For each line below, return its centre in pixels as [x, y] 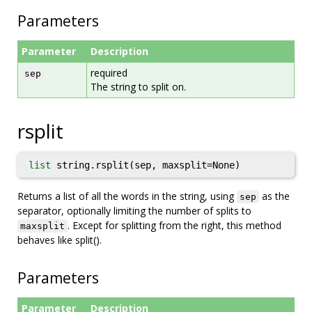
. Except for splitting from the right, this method [174, 225]
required [109, 73]
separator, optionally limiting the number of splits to [134, 211]
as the [274, 196]
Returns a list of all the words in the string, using [127, 196]
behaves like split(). [60, 240]
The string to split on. [138, 87]
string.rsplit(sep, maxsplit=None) [146, 165]
